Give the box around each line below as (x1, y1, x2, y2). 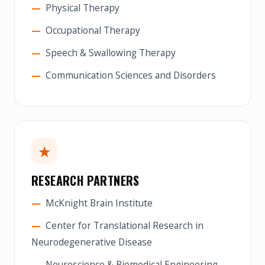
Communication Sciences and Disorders (46, 69, 216, 82)
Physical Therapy (46, 1, 119, 14)
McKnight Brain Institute (46, 196, 153, 209)
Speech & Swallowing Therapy (46, 46, 176, 59)
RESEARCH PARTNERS (31, 172, 140, 189)
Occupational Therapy (46, 24, 140, 37)
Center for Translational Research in (46, 219, 203, 232)
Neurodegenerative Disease (31, 235, 152, 248)
